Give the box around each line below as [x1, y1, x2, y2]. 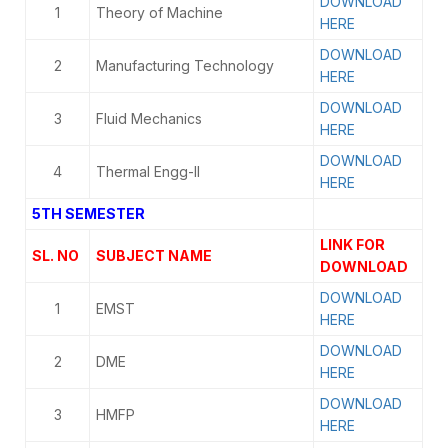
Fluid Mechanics [96, 110, 202, 127]
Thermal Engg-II [96, 163, 200, 180]
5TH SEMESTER [32, 205, 145, 222]
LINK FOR [320, 236, 385, 253]
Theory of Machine [96, 4, 223, 21]
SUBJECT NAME [96, 247, 215, 264]
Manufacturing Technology [96, 57, 274, 74]
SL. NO [32, 247, 79, 264]
